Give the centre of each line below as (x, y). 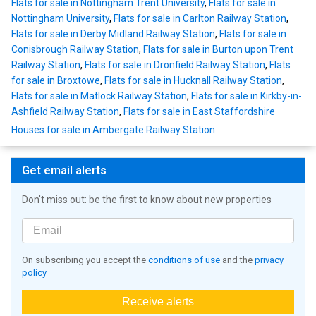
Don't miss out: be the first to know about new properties (147, 199)
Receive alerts (158, 301)
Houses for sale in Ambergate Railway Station (113, 129)
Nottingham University (60, 18)
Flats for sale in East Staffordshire (199, 111)
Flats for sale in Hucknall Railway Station (193, 80)
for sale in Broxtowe (56, 80)
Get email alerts (64, 170)
